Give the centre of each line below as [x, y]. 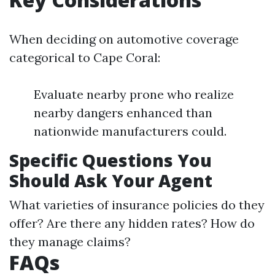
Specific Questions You [110, 160]
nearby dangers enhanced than [123, 113]
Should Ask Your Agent [111, 180]
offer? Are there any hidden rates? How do [132, 223]
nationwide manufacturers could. [130, 131]
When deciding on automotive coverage [124, 39]
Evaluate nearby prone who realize [134, 94]
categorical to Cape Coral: [85, 57]
